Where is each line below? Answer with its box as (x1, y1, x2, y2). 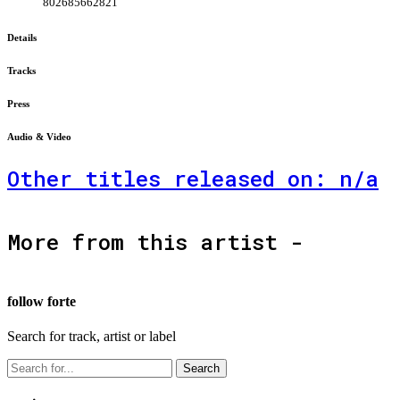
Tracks (7, 64, 36, 76)
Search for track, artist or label (7, 328, 176, 344)
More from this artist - (7, 228, 303, 257)
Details (7, 31, 37, 43)
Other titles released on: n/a (7, 163, 379, 193)
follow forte (7, 293, 76, 309)
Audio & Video (7, 130, 71, 142)
